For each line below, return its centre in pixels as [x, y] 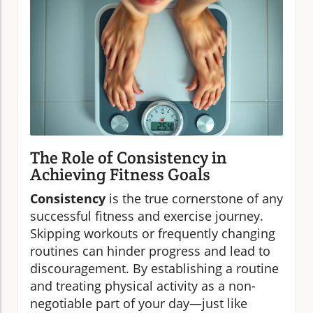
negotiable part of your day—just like [139, 303]
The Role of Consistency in [129, 157]
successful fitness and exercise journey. [147, 216]
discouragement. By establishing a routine [154, 268]
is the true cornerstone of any [194, 198]
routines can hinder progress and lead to [150, 250]
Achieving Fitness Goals [120, 174]
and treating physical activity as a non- [143, 285]
